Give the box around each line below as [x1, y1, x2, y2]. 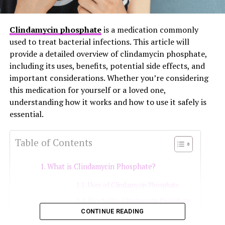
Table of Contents [15, 136, 92, 149]
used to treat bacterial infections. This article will [9, 36, 189, 48]
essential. [9, 108, 44, 120]
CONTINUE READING [81, 207, 144, 215]
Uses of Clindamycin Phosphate [88, 181, 179, 190]
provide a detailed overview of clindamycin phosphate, [9, 48, 207, 60]
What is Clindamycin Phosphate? [47, 162, 156, 172]
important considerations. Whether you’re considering [9, 72, 208, 84]
